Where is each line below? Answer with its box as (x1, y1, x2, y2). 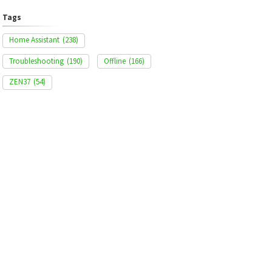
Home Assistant (8, 35, 59, 45)
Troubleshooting (8, 55, 64, 66)
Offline (103, 55, 126, 66)
